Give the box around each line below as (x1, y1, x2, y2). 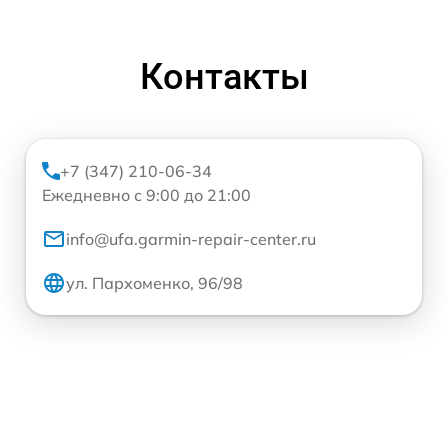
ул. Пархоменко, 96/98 (66, 273, 243, 294)
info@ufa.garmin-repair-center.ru (66, 229, 316, 250)
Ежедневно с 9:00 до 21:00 (42, 185, 251, 206)
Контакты (139, 56, 309, 99)
